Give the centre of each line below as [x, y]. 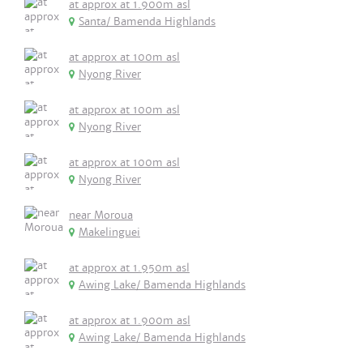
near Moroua [101, 215]
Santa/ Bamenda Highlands [147, 21]
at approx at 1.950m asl [129, 268]
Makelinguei [109, 232]
